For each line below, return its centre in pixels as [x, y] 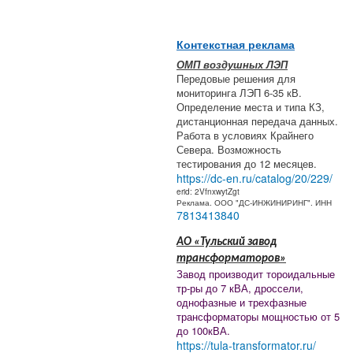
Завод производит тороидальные [256, 274]
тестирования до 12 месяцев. [247, 164]
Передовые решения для [236, 79]
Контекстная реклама [236, 45]
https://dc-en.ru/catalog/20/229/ [255, 178]
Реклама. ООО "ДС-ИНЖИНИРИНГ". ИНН [254, 203]
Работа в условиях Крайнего [245, 136]
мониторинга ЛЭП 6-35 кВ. [239, 93]
